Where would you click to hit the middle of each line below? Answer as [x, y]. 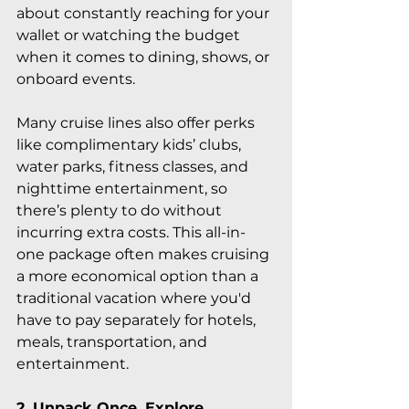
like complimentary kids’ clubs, [131, 144]
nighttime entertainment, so [124, 188]
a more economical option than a [139, 276]
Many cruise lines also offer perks [137, 122]
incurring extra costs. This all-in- [131, 232]
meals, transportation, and [114, 341]
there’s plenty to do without [121, 210]
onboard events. [76, 79]
